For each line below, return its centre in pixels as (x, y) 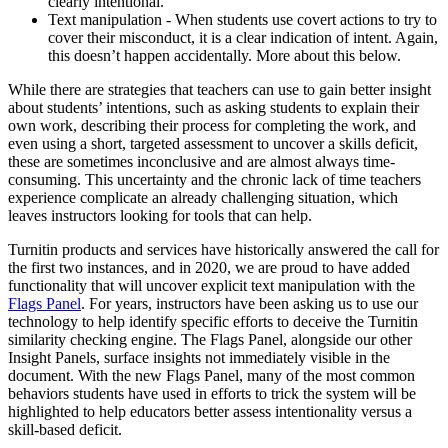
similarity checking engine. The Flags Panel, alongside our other (210, 339)
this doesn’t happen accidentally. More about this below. (224, 55)
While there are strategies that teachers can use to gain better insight (219, 89)
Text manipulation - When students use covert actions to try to (242, 19)
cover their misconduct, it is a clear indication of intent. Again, (243, 37)
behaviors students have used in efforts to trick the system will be (212, 393)
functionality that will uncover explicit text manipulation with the (211, 285)
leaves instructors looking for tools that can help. (160, 215)
